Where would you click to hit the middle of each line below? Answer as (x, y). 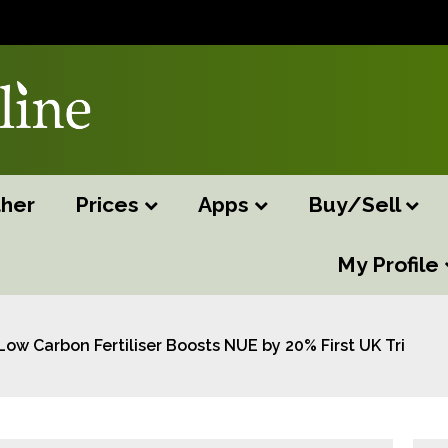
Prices (109, 204)
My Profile (390, 264)
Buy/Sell (356, 204)
